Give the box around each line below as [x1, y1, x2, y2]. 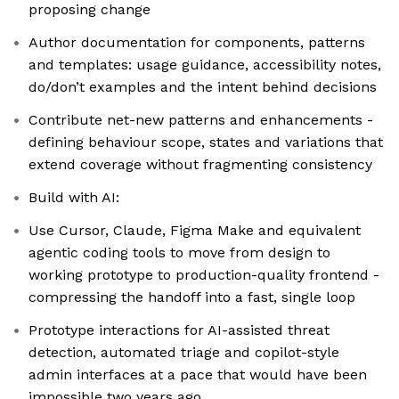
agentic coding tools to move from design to [28, 244, 330, 262]
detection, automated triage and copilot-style [28, 344, 339, 362]
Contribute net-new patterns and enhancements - [28, 111, 373, 129]
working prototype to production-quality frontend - [28, 266, 379, 284]
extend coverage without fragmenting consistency [28, 156, 372, 174]
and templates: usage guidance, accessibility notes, [28, 56, 381, 74]
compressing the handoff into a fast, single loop [28, 289, 355, 306]
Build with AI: [28, 189, 119, 207]
